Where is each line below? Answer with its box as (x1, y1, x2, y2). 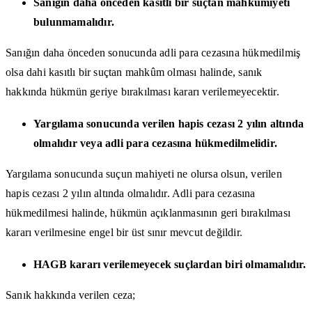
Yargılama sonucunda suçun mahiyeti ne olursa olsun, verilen (6, 168, 282, 180)
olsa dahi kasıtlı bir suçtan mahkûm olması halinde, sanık (6, 66, 263, 79)
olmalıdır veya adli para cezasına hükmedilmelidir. (33, 137, 278, 150)
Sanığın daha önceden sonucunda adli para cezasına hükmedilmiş (6, 47, 301, 59)
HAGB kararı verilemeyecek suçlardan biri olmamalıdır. (33, 258, 306, 271)
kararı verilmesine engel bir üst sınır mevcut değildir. (6, 226, 243, 239)
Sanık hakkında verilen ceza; (6, 289, 136, 302)
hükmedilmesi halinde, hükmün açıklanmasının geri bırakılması (6, 207, 291, 219)
